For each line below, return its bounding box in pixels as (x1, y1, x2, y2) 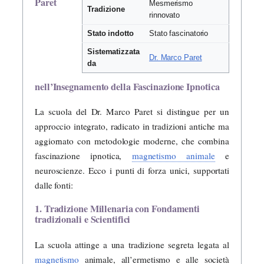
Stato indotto (87, 29, 134, 38)
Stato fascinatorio (149, 29, 209, 38)
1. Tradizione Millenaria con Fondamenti (35, 202, 200, 216)
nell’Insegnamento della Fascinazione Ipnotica (35, 79, 220, 94)
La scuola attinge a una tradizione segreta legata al (35, 239, 229, 250)
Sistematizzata (87, 47, 140, 56)
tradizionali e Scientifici (35, 212, 131, 227)
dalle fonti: (35, 179, 73, 192)
